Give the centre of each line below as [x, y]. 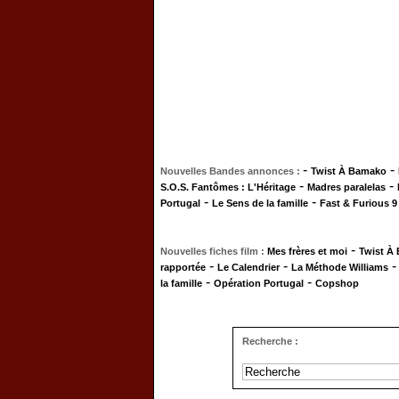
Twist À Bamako [349, 171]
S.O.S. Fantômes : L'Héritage [228, 187]
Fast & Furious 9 [358, 203]
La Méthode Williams [340, 267]
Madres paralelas [346, 187]
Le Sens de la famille [260, 203]
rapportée [183, 267]
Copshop [337, 283]
